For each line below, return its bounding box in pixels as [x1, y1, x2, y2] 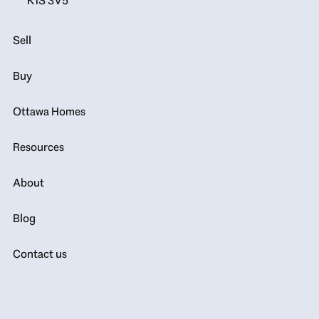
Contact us [13, 246, 67, 262]
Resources [13, 140, 64, 155]
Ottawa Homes [13, 104, 85, 120]
